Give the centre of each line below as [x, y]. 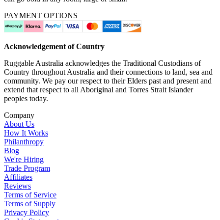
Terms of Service [30, 194]
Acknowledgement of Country [54, 46]
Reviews [17, 186]
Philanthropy [24, 141]
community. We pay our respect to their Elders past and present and [108, 81]
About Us [19, 124]
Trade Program [27, 168]
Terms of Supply [30, 203]
